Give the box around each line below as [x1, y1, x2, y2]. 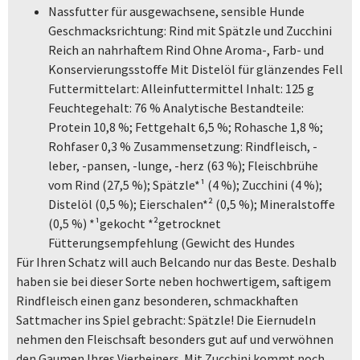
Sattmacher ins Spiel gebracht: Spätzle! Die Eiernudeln [16, 311, 316, 328]
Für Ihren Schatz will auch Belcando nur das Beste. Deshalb [16, 253, 337, 270]
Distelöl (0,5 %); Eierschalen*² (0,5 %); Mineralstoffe [48, 195, 335, 212]
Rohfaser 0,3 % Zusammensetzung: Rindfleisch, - [48, 137, 317, 154]
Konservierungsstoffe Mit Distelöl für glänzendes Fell [48, 60, 343, 77]
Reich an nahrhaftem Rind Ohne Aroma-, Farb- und [48, 41, 324, 58]
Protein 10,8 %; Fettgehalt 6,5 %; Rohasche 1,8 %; [48, 118, 323, 135]
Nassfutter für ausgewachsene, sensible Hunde [48, 2, 305, 19]
